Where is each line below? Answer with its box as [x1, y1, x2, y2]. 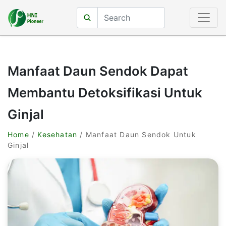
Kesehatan [37, 130, 78, 139]
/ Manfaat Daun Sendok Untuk [77, 130, 196, 139]
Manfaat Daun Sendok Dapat [8, 63, 188, 79]
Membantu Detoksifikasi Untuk [8, 85, 202, 100]
